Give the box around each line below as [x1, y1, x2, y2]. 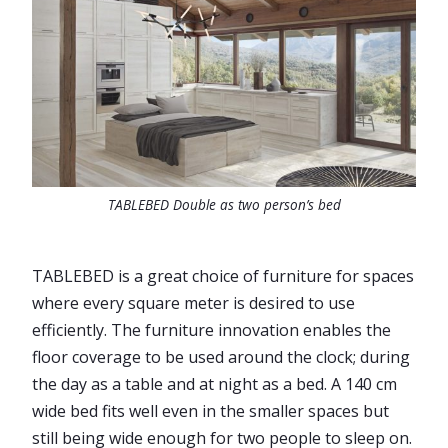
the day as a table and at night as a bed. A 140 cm [32, 372, 397, 395]
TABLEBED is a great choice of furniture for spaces [32, 264, 414, 287]
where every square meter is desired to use [32, 291, 355, 314]
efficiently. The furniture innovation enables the [32, 318, 391, 341]
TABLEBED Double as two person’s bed [107, 194, 341, 214]
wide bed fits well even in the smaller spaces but [32, 399, 389, 422]
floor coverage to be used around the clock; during [32, 345, 410, 368]
